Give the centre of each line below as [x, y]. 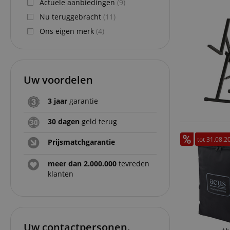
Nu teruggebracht [71, 16]
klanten [61, 174]
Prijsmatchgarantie [81, 142]
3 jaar [57, 101]
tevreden [133, 163]
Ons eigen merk [68, 31]
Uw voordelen [58, 80]
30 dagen [64, 121]
